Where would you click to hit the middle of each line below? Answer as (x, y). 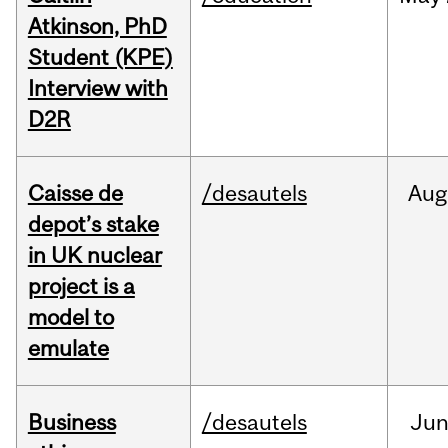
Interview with (97, 88)
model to (70, 317)
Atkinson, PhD (97, 26)
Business (71, 422)
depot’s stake (93, 224)
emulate (68, 348)
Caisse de (75, 193)
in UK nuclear (94, 255)
